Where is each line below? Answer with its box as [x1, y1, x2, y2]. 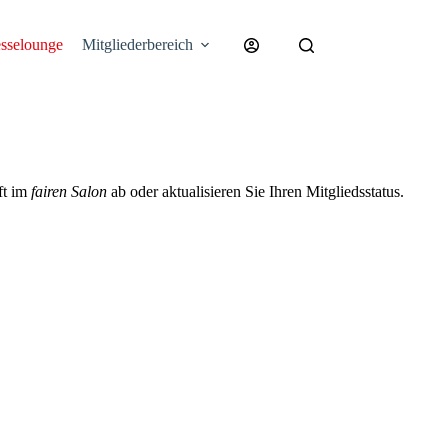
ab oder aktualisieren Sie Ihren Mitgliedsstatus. [107, 182, 404, 200]
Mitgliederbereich [81, 36, 193, 53]
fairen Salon [31, 182, 107, 200]
